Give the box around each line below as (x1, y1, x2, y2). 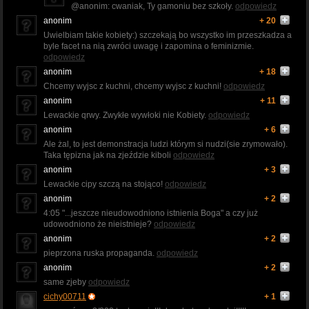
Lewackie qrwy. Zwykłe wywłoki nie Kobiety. (43, 110, 208, 120)
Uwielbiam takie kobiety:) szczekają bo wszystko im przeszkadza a (43, 30, 292, 40)
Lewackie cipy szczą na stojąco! (43, 179, 165, 189)
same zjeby (43, 277, 88, 287)
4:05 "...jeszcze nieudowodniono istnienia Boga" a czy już (43, 208, 258, 218)
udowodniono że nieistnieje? (43, 219, 154, 229)
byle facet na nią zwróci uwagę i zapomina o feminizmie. (43, 41, 254, 51)
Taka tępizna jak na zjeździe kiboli (43, 150, 173, 160)
